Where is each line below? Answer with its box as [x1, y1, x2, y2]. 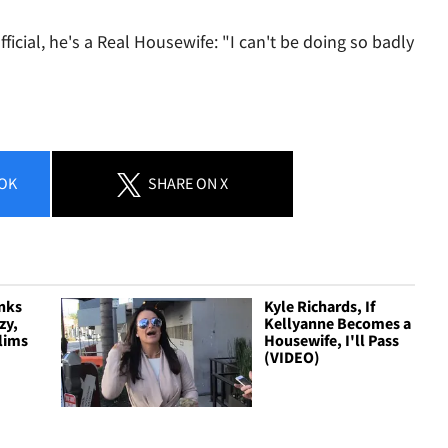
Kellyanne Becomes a [264, 312, 412, 333]
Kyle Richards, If [264, 295, 376, 316]
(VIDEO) [264, 346, 321, 367]
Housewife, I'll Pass [264, 329, 400, 350]
